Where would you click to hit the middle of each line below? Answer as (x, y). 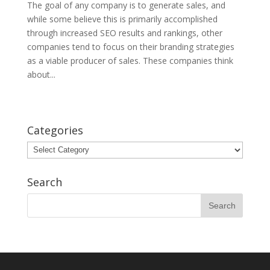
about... (41, 74)
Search (44, 182)
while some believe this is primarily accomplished (122, 19)
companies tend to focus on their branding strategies (130, 46)
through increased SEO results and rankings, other (124, 33)
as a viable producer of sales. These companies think (130, 60)
